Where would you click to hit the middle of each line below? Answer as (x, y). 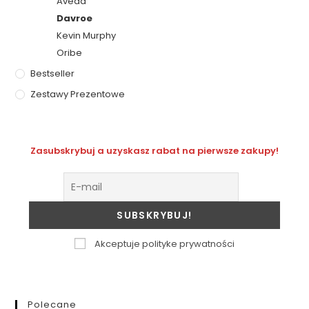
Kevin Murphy (87, 35)
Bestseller (53, 73)
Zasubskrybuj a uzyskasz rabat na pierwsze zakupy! (154, 150)
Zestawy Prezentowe (78, 94)
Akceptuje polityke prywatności (163, 243)
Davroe (75, 18)
